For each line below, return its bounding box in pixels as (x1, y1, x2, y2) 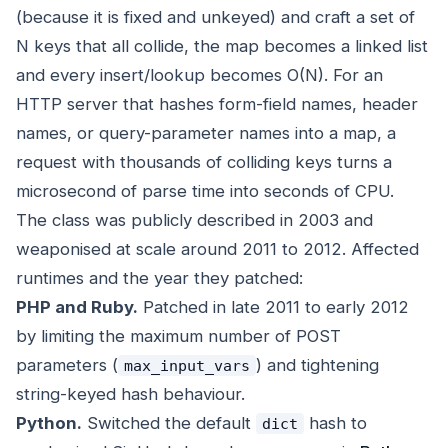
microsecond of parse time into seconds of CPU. (16, 181, 394, 202)
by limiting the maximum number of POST (16, 326, 341, 347)
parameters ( (16, 355, 118, 376)
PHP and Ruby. (16, 297, 138, 318)
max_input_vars (123, 357, 250, 375)
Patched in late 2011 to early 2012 (138, 297, 409, 318)
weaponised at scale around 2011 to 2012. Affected (16, 239, 419, 260)
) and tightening (255, 355, 379, 376)
